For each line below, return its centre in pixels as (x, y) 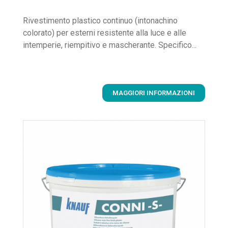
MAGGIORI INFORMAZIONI (154, 93)
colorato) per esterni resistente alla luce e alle (105, 33)
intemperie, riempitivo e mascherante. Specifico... (110, 45)
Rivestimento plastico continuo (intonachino (100, 20)
